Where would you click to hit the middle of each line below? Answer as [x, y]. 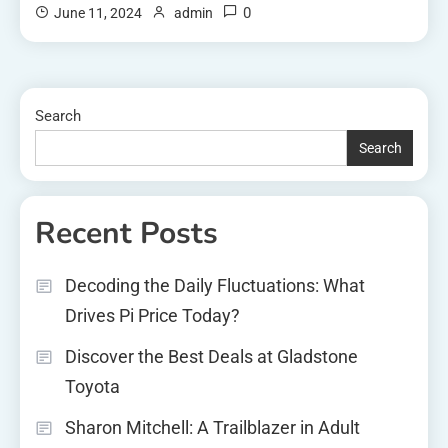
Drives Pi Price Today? [152, 316]
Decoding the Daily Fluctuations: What [215, 286]
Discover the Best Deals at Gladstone [211, 357]
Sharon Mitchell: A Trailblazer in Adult [212, 428]
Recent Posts [126, 234]
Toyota [92, 387]
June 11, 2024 [98, 13]
